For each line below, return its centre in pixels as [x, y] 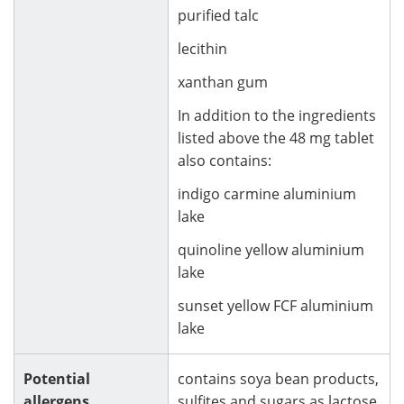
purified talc [218, 15]
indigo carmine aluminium [267, 193]
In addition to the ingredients [277, 115]
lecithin [202, 48]
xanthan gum [223, 82]
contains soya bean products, [278, 378]
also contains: [225, 160]
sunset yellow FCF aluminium [275, 305]
